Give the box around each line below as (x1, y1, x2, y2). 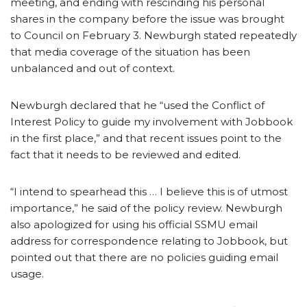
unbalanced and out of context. (10, 61, 175, 75)
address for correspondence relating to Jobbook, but (10, 234, 288, 247)
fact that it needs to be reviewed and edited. (10, 147, 241, 161)
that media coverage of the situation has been (10, 45, 250, 58)
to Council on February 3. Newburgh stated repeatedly (10, 28, 297, 42)
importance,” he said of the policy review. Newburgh (10, 201, 282, 214)
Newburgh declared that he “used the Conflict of (10, 98, 265, 112)
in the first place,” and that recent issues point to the (10, 131, 282, 145)
